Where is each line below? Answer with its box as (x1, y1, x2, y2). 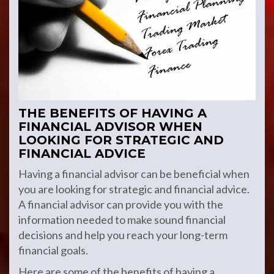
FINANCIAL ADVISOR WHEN (18, 119, 202, 134)
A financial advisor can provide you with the (18, 198, 223, 211)
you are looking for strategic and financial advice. (18, 182, 250, 196)
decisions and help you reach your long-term (18, 228, 228, 242)
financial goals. (18, 243, 88, 257)
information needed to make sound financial (18, 213, 226, 226)
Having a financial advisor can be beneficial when (18, 167, 250, 180)
